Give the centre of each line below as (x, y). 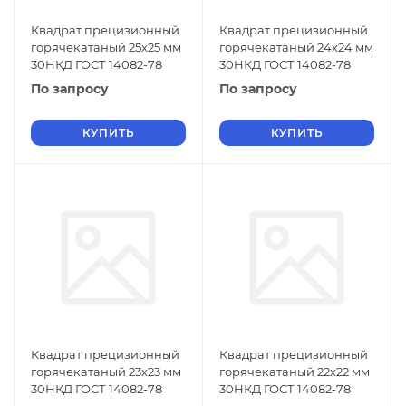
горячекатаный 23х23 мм (106, 372)
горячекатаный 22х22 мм (295, 372)
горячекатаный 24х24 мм (296, 47)
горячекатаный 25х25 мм (106, 47)
